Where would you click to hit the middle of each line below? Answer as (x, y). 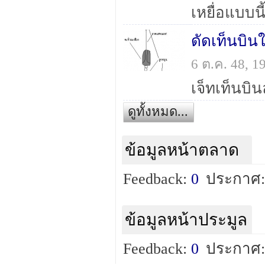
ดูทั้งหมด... (158, 112)
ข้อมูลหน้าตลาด (182, 150)
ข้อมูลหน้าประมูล (186, 220)
